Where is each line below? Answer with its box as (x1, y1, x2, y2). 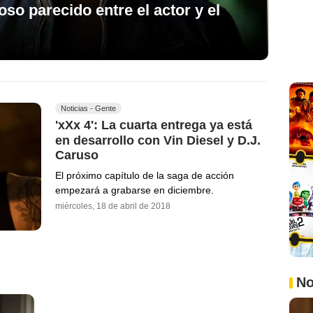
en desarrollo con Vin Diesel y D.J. (55, 133, 261, 147)
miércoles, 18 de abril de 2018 (55, 201, 170, 212)
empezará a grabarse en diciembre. (55, 184, 214, 196)
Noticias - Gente (61, 103, 116, 112)
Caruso (55, 148, 99, 163)
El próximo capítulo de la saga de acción (55, 170, 234, 182)
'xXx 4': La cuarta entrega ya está (55, 117, 252, 132)
